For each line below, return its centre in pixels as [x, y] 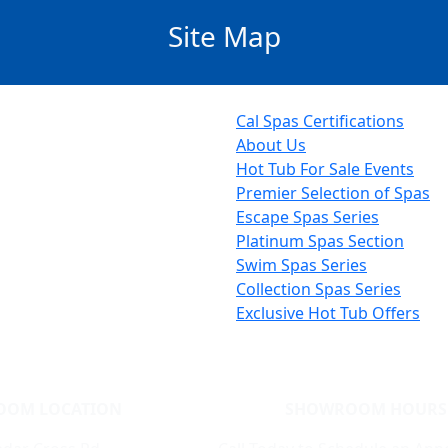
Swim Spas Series [301, 265]
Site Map [224, 36]
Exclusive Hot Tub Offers [328, 313]
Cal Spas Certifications [320, 121]
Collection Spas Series [318, 289]
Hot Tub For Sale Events [325, 169]
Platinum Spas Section [320, 241]
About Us [271, 145]
